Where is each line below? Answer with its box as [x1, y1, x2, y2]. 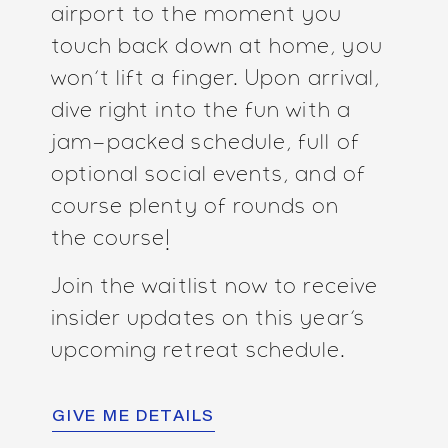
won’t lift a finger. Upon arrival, [50, 69, 381, 90]
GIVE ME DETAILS [52, 409, 215, 425]
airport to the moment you [50, 5, 343, 26]
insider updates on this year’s [50, 309, 365, 330]
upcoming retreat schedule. [50, 341, 347, 362]
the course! [50, 229, 172, 250]
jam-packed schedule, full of [50, 133, 360, 154]
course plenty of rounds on [50, 197, 340, 218]
